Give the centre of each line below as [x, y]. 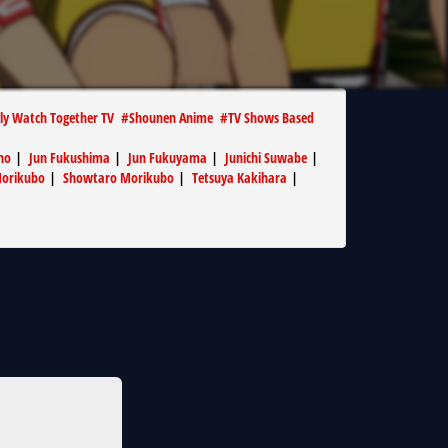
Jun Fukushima [69, 157]
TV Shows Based [271, 117]
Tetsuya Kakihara [239, 177]
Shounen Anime [171, 117]
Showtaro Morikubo [118, 177]
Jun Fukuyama [167, 157]
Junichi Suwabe [266, 157]
